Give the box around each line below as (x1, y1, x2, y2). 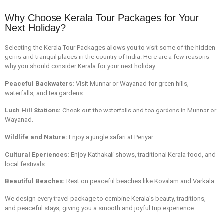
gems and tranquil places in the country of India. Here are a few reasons (5, 53, 209, 60)
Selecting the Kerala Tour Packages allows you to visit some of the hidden (5, 43, 215, 51)
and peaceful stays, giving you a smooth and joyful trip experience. (5, 204, 195, 212)
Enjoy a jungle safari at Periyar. (67, 133, 154, 141)
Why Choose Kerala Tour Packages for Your (5, 12, 199, 23)
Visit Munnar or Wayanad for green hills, (74, 79, 189, 87)
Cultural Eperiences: (5, 150, 71, 158)
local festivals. (5, 160, 46, 167)
